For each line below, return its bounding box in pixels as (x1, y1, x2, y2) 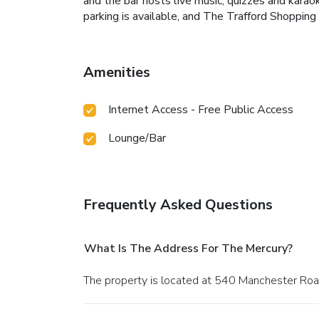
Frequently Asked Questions (83, 195, 273, 215)
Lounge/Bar (108, 130, 166, 147)
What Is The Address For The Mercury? (84, 241, 293, 257)
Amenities (83, 63, 150, 83)
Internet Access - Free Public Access (108, 102, 293, 118)
